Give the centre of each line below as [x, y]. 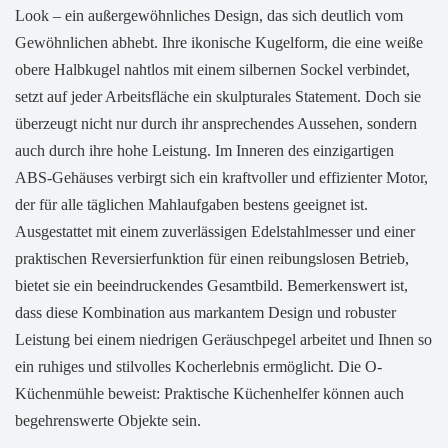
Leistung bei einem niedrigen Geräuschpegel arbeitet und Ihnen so [223, 340]
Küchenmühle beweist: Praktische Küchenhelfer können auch [209, 394]
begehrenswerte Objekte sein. [108, 421]
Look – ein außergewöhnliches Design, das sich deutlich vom [209, 16]
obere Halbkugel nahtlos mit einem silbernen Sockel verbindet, [212, 70]
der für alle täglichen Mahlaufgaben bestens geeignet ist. [191, 205]
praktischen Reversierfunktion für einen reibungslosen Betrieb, [212, 259]
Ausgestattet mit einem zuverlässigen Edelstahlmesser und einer [215, 232]
